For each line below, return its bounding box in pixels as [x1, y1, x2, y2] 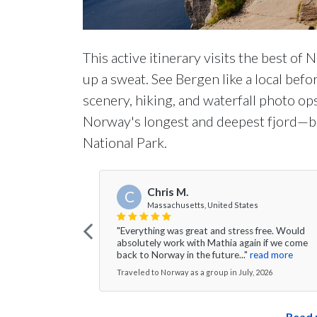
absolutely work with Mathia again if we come [117, 236, 308, 248]
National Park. [83, 134, 167, 151]
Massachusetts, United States [147, 200, 258, 209]
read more [250, 248, 293, 260]
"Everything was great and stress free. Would [117, 224, 305, 236]
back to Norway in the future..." [117, 248, 248, 260]
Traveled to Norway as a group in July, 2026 [117, 267, 272, 277]
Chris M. [147, 185, 189, 198]
